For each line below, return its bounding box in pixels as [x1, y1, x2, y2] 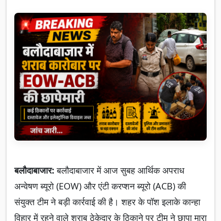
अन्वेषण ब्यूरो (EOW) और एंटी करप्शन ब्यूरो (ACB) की [14, 180, 186, 192]
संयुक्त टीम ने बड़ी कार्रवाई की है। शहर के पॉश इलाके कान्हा [14, 196, 200, 208]
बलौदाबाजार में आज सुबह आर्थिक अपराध [57, 164, 184, 177]
